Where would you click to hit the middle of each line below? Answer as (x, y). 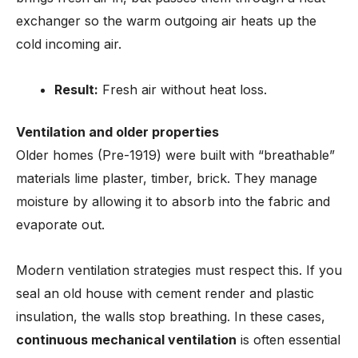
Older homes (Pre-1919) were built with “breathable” (175, 155)
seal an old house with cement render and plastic (165, 293)
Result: (76, 89)
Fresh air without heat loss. (183, 89)
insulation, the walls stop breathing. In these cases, (171, 316)
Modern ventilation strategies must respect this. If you (179, 270)
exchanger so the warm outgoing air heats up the (166, 21)
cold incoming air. (69, 44)
